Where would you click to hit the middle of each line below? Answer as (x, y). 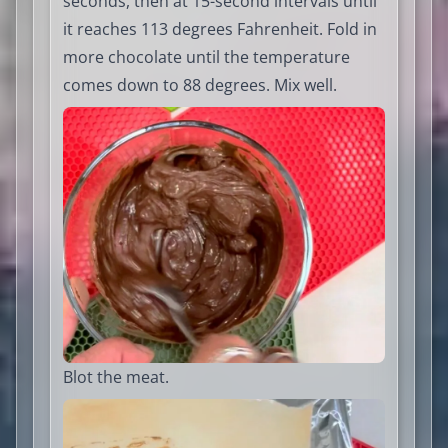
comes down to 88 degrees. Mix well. (200, 84)
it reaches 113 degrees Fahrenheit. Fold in (220, 28)
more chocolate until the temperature (206, 56)
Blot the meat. (116, 376)
